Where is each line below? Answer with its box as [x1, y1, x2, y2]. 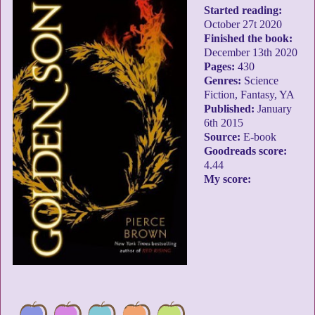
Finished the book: [203, 32, 292, 44]
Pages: [203, 60, 238, 72]
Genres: [203, 75, 244, 86]
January [257, 103, 292, 115]
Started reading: [203, 4, 282, 16]
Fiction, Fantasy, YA [203, 89, 295, 101]
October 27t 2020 [203, 18, 282, 30]
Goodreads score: [203, 145, 287, 157]
